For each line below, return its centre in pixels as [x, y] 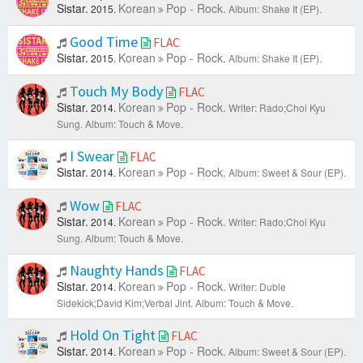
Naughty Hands [117, 271]
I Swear [92, 156]
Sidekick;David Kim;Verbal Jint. [125, 303]
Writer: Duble [257, 287]
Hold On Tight [113, 335]
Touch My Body [116, 92]
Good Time [104, 42]
